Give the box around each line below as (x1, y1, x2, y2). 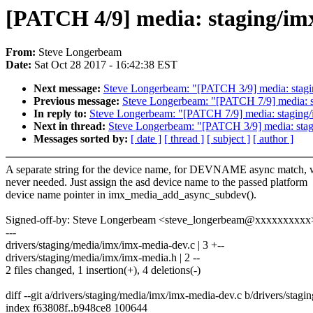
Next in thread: (34, 120, 108, 133)
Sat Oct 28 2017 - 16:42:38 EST (34, 59, 177, 71)
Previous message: (34, 95, 122, 108)
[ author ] (253, 133, 293, 145)
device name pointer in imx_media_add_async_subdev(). (6, 189, 256, 201)
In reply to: (34, 108, 89, 120)
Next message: (34, 82, 103, 95)
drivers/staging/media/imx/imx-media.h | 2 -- (6, 252, 200, 264)
